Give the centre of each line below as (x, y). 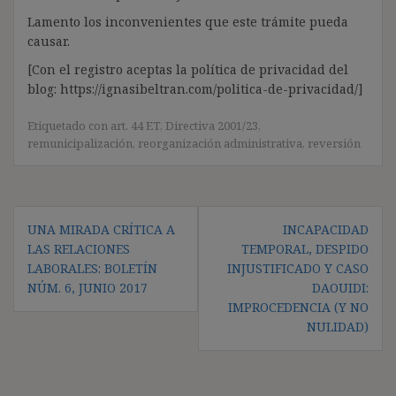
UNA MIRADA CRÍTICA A (101, 229)
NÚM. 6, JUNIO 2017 (88, 287)
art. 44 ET (135, 125)
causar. (49, 41)
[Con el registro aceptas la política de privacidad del (188, 69)
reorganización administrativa (220, 143)
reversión (334, 143)
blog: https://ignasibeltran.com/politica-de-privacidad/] (195, 88)
